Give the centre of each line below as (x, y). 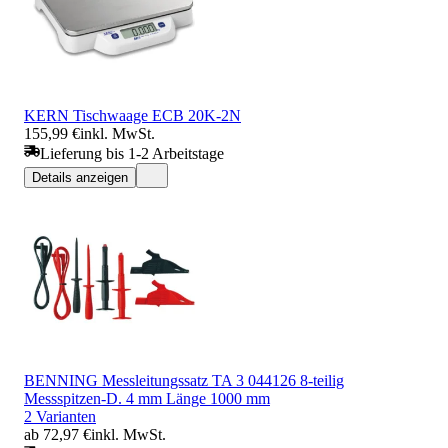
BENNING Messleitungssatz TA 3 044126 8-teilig (184, 380)
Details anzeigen (80, 177)
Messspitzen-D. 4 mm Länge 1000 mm (147, 398)
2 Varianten (60, 416)
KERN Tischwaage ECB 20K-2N (132, 115)
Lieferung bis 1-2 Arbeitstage (132, 153)
